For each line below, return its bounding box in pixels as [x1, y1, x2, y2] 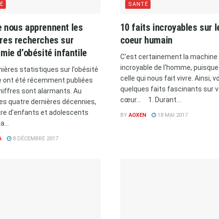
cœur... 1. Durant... [120, 95, 181, 104]
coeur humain [120, 34, 173, 46]
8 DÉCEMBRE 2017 [11, 135, 58, 142]
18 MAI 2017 [155, 111, 188, 118]
